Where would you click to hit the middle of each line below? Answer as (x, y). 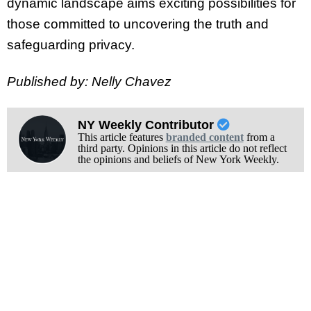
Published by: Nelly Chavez (89, 81)
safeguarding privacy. (71, 44)
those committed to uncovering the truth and (138, 24)
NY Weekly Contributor (147, 125)
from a (259, 137)
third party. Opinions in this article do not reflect (182, 149)
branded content (204, 137)
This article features (121, 137)
